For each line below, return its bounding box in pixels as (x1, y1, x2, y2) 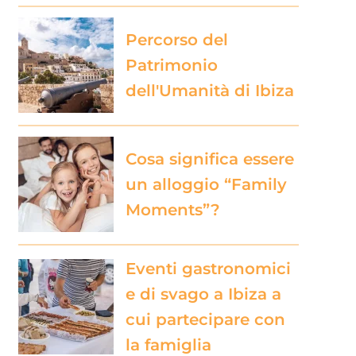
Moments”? (125, 199, 220, 219)
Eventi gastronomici (125, 258, 291, 278)
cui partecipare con (125, 309, 285, 329)
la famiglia (125, 335, 211, 354)
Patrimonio (125, 55, 218, 75)
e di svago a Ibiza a (125, 284, 281, 304)
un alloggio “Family (125, 174, 287, 194)
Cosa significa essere (125, 149, 294, 168)
